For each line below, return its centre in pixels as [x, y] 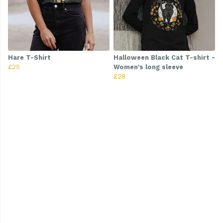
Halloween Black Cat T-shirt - [164, 58]
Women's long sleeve [148, 67]
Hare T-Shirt [29, 58]
